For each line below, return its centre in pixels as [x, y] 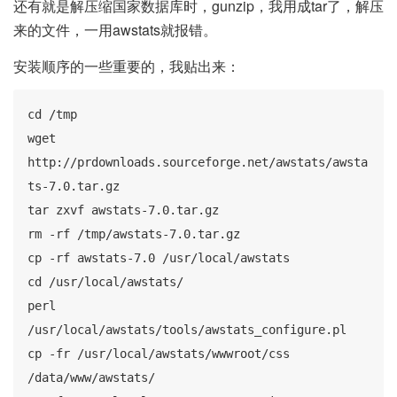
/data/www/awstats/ [91, 378]
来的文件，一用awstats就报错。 [115, 30]
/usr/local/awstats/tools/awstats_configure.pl [187, 330]
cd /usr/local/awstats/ [105, 282]
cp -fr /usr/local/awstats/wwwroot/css [159, 354]
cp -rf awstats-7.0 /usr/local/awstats [159, 258]
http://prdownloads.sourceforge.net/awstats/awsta [198, 163]
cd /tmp [52, 115]
